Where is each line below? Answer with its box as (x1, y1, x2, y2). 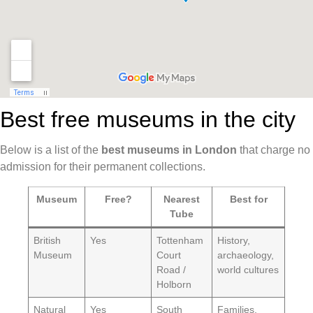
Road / (156, 264, 187, 276)
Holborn (156, 279, 192, 291)
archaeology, (217, 249, 275, 261)
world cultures (217, 264, 279, 276)
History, (217, 235, 251, 247)
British (34, 235, 61, 247)
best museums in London (101, 144, 237, 156)
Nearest (163, 194, 200, 205)
